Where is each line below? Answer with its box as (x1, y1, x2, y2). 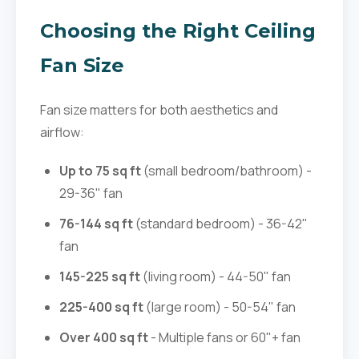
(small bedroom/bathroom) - (141, 162, 312, 179)
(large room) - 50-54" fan (143, 298, 296, 316)
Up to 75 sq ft (59, 162, 141, 179)
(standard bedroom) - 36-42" (133, 215, 308, 232)
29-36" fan (59, 184, 123, 202)
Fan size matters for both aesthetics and (40, 101, 278, 119)
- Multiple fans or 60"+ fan (148, 329, 301, 346)
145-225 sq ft (59, 268, 140, 285)
